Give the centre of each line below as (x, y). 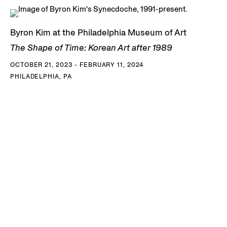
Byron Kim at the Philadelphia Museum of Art (98, 33)
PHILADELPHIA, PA (41, 77)
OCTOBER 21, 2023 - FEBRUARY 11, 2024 (77, 65)
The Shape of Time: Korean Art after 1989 (91, 48)
